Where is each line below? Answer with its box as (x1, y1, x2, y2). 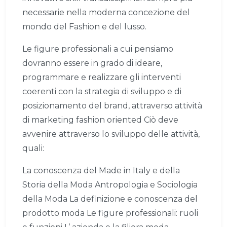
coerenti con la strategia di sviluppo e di (22, 87, 181, 97)
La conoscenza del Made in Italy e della (22, 166, 180, 176)
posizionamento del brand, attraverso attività (22, 101, 202, 111)
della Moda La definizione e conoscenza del (22, 194, 198, 204)
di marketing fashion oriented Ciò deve (22, 115, 178, 125)
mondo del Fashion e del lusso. (22, 22, 146, 32)
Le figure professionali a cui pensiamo (22, 44, 173, 54)
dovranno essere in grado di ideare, (22, 58, 162, 68)
